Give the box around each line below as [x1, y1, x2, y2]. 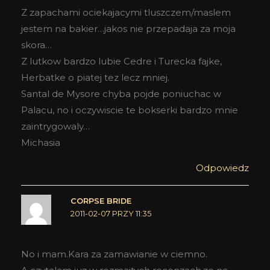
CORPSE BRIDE [70, 196, 131, 206]
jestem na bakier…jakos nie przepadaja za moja [21, 22, 236, 34]
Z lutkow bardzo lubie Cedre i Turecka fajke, [21, 55, 222, 67]
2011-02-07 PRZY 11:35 [70, 209, 151, 218]
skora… [21, 39, 52, 51]
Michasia [21, 136, 60, 148]
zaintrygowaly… [21, 120, 90, 132]
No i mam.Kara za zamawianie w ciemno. [21, 248, 207, 260]
